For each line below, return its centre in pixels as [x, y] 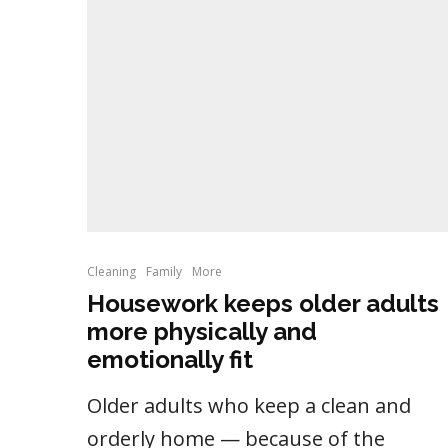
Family [164, 272]
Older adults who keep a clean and [249, 406]
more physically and [202, 332]
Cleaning [111, 272]
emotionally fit [170, 360]
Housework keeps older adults [263, 304]
